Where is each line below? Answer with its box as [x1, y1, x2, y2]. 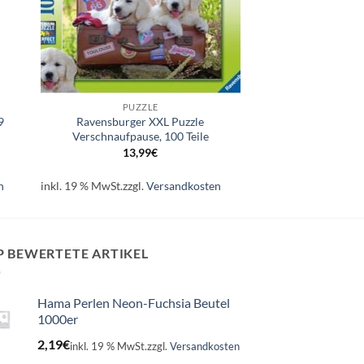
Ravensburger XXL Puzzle [76, 115, 205, 129]
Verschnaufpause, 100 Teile [71, 129, 209, 144]
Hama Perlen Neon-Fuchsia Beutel [37, 295, 230, 311]
